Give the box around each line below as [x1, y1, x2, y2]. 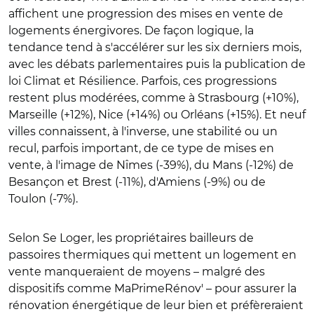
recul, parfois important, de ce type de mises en [8, 141, 274, 155]
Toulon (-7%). [8, 191, 78, 205]
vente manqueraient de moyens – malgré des [8, 264, 265, 278]
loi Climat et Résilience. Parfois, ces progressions [8, 74, 277, 88]
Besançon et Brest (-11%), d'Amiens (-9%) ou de [8, 175, 266, 189]
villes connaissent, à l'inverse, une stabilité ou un [8, 124, 278, 138]
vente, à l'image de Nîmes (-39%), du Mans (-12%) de [8, 158, 294, 172]
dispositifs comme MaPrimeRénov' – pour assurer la [8, 281, 296, 295]
